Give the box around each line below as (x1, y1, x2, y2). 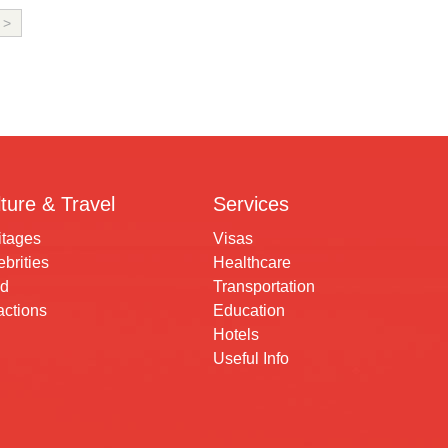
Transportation (213, 278, 315, 295)
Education (213, 302, 285, 319)
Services (213, 193, 289, 215)
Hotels (213, 326, 259, 343)
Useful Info (213, 350, 289, 367)
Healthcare (213, 254, 291, 271)
